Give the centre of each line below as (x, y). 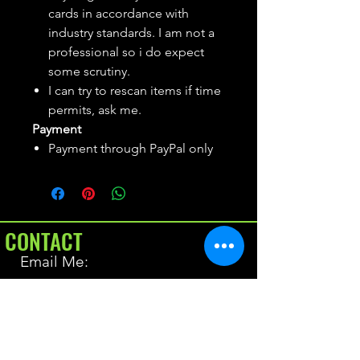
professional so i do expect (126, 52)
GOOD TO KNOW (70, 333)
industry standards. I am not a (131, 33)
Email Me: (54, 262)
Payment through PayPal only (131, 149)
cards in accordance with (119, 14)
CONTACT (44, 241)
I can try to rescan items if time (135, 91)
